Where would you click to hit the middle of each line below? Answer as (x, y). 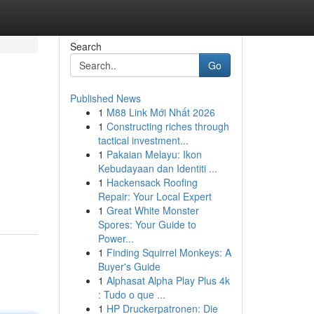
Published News (105, 98)
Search (86, 46)
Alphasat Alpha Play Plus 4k (168, 280)
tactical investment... (143, 140)
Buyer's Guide (129, 266)
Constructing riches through (168, 126)
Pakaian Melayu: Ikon (154, 154)
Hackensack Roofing (152, 182)
